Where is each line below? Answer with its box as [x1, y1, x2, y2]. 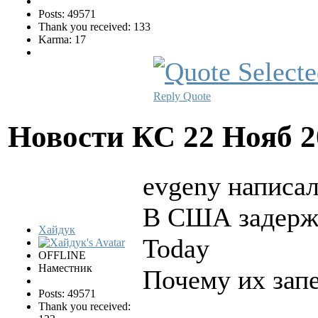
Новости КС [8, 120, 183, 154]
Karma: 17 [38, 33, 86, 46]
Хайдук [38, 223, 75, 236]
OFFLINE [38, 248, 86, 261]
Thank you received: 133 [38, 21, 150, 33]
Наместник [38, 261, 92, 274]
